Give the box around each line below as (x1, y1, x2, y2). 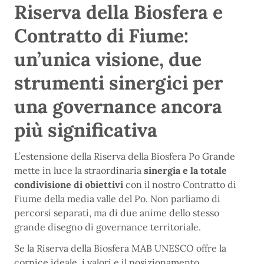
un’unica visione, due (14, 47, 202, 72)
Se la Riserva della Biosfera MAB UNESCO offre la (14, 242, 226, 255)
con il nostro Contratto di (123, 179, 236, 191)
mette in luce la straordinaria (14, 164, 144, 177)
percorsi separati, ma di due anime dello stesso (14, 207, 219, 219)
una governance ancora (14, 94, 222, 119)
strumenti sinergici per (14, 71, 223, 95)
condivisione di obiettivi (14, 179, 123, 191)
